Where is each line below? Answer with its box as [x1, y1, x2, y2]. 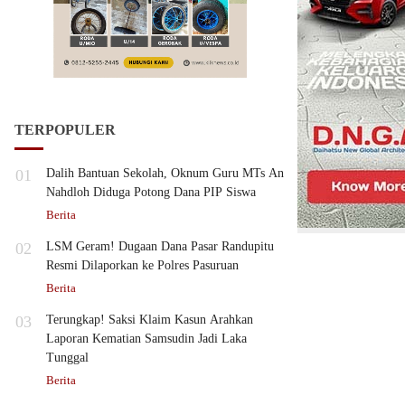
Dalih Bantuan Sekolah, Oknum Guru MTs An [46, 165, 284, 180]
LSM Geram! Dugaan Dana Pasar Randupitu [46, 239, 274, 253]
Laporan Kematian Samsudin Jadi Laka [46, 331, 247, 345]
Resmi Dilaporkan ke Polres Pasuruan [46, 258, 239, 272]
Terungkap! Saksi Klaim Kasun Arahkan [46, 312, 253, 326]
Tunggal [46, 350, 89, 364]
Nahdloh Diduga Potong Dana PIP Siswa [46, 184, 256, 199]
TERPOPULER [14, 121, 116, 137]
